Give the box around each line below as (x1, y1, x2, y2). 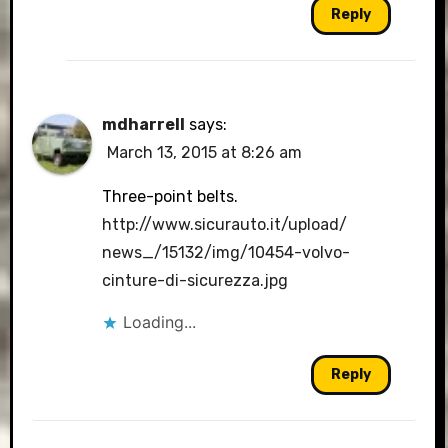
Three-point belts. (102, 187, 239, 206)
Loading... (123, 312, 197, 332)
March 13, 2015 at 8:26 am (107, 143, 303, 162)
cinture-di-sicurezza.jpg (102, 271, 289, 290)
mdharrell (102, 115, 186, 134)
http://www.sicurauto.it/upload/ (102, 215, 348, 234)
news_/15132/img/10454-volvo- (102, 243, 351, 262)
